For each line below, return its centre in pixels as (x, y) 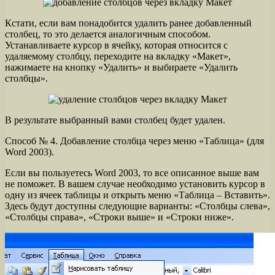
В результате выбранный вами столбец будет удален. (115, 120)
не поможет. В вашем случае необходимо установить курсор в (135, 184)
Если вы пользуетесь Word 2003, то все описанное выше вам (132, 172)
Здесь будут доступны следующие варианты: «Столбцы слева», (137, 206)
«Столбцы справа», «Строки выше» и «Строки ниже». (119, 217)
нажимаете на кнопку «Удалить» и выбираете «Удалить (121, 67)
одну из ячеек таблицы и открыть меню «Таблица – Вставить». (137, 195)
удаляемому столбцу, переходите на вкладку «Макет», (118, 56)
